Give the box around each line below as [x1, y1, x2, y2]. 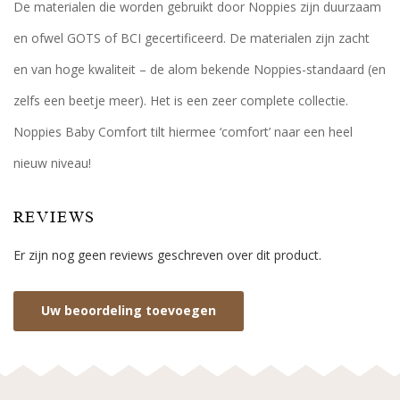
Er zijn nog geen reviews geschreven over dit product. [12, 246, 321, 263]
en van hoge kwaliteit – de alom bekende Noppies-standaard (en [12, 60, 386, 78]
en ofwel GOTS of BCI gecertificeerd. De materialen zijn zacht [12, 29, 370, 46]
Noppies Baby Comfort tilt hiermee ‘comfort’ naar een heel [12, 122, 353, 140]
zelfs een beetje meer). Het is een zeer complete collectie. [12, 91, 348, 109]
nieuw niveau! [12, 154, 91, 171]
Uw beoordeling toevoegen [40, 302, 216, 320]
